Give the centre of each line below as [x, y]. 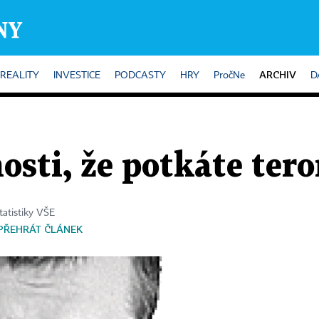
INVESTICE [77, 75]
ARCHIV [278, 74]
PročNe [229, 75]
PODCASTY [140, 75]
